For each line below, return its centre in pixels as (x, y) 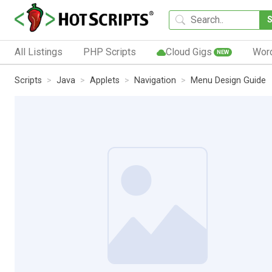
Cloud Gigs (189, 52)
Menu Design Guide (228, 80)
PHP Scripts (109, 52)
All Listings (39, 52)
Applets (105, 80)
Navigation (155, 80)
